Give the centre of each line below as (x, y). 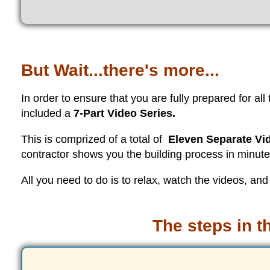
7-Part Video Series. (124, 113)
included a (47, 113)
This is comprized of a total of (95, 139)
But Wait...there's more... (120, 70)
